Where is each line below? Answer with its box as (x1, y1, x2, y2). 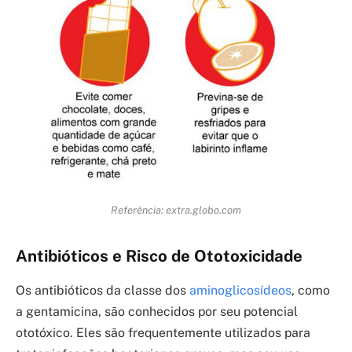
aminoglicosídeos (189, 283, 291, 299)
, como (291, 283, 330, 299)
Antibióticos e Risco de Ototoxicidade (16, 246, 302, 266)
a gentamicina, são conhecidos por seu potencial (16, 304, 298, 320)
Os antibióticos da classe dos (16, 283, 189, 299)
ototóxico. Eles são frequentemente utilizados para (16, 325, 310, 341)
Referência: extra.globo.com (111, 203, 241, 216)
